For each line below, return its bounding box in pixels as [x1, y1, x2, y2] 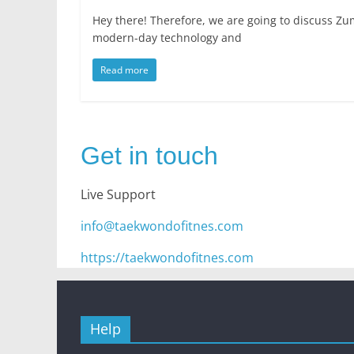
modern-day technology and [92, 30, 242, 45]
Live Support [81, 186, 156, 203]
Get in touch [81, 141, 218, 170]
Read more [100, 63, 149, 77]
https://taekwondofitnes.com [81, 249, 254, 266]
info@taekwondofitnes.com [81, 217, 243, 235]
